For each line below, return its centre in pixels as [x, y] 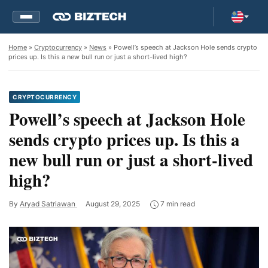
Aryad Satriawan [48, 204]
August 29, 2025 [114, 204]
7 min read [177, 204]
